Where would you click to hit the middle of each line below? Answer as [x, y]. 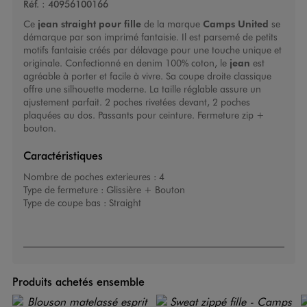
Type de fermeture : [64, 190]
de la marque [172, 24]
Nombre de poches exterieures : [91, 177]
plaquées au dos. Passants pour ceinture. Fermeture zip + [144, 115]
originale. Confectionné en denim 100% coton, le [126, 63]
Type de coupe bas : [66, 203]
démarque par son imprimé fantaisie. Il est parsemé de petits [150, 37]
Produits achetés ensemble [78, 282]
